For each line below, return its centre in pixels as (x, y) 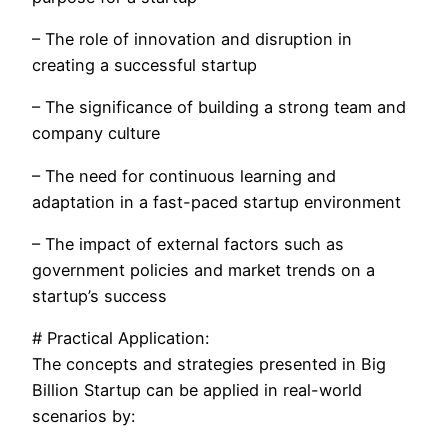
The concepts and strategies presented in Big (209, 364)
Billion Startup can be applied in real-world (197, 390)
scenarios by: (83, 416)
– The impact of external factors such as (188, 243)
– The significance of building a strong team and (219, 107)
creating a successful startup (144, 65)
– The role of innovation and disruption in (192, 39)
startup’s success (99, 295)
